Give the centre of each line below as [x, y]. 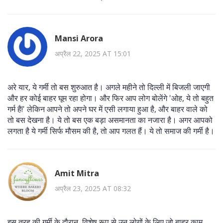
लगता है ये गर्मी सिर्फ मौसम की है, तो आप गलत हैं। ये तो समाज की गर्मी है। [111, 131]
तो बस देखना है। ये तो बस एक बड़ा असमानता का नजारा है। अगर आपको [110, 120]
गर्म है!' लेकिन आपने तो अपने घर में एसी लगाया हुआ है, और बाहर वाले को [108, 109]
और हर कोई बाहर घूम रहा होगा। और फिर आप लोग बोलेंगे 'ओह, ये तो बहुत [111, 98]
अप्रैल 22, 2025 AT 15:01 [93, 54]
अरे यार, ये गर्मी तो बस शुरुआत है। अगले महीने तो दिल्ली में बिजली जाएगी [109, 87]
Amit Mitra [77, 173]
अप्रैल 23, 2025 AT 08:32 [93, 189]
